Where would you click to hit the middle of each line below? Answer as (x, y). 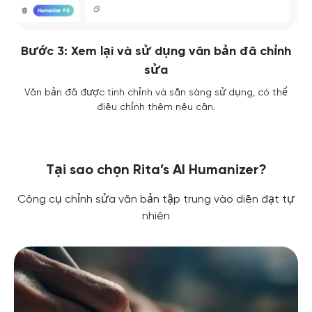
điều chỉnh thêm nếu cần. (156, 106)
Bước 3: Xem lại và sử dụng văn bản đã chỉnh (156, 50)
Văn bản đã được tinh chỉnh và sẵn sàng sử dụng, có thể (156, 92)
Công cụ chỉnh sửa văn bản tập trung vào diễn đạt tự (156, 198)
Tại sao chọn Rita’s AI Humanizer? (156, 169)
